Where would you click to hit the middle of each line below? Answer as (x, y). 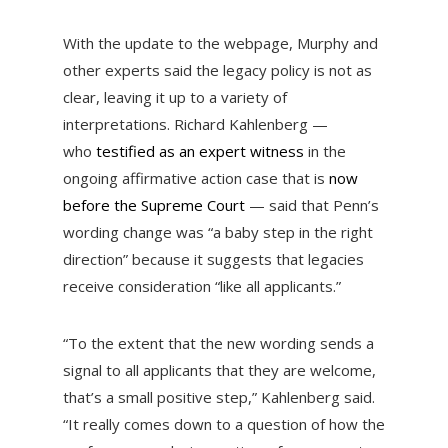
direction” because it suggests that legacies (213, 259)
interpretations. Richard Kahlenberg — (195, 124)
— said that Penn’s (311, 205)
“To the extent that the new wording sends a (218, 343)
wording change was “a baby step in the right (217, 232)
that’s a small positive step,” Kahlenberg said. (218, 397)
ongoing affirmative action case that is (195, 178)
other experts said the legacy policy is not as (217, 70)
